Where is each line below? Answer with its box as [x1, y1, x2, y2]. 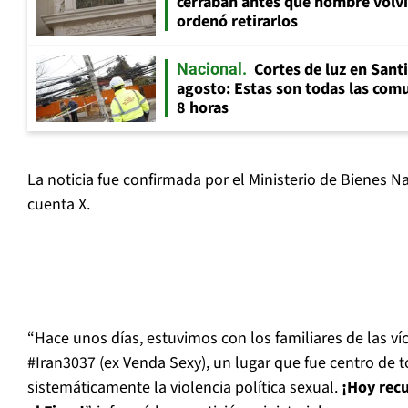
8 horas [177, 97, 229, 120]
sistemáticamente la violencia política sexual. [27, 376, 342, 400]
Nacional [177, 59, 242, 79]
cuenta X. [27, 193, 90, 217]
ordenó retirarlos [177, 10, 298, 34]
